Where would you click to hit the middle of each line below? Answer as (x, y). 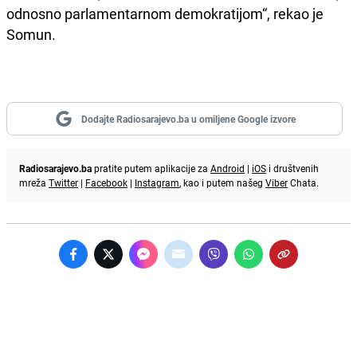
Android (228, 168)
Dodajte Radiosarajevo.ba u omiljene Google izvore (188, 118)
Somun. (31, 34)
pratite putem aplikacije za (151, 168)
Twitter (63, 182)
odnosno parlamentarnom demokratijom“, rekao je (165, 13)
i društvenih (292, 168)
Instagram (157, 182)
